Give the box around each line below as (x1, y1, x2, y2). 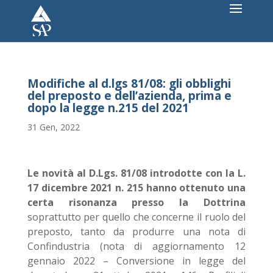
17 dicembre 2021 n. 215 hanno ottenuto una (27, 181, 246, 194)
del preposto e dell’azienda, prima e (27, 88, 232, 104)
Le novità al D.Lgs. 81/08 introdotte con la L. (27, 166, 246, 180)
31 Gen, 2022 (27, 121, 80, 133)
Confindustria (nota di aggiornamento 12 (27, 239, 246, 253)
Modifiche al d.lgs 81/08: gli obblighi (27, 76, 231, 91)
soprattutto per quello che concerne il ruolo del (27, 210, 246, 224)
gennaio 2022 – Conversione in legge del (27, 254, 246, 268)
